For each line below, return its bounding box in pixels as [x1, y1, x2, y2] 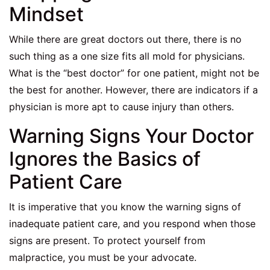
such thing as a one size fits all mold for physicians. [9, 50, 245, 63]
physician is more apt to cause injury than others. [9, 101, 234, 113]
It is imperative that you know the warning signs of [9, 201, 241, 213]
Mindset [9, 2, 84, 27]
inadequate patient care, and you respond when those [9, 218, 256, 230]
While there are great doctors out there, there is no [9, 33, 242, 46]
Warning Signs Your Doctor [9, 124, 254, 148]
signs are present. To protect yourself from [9, 234, 206, 247]
